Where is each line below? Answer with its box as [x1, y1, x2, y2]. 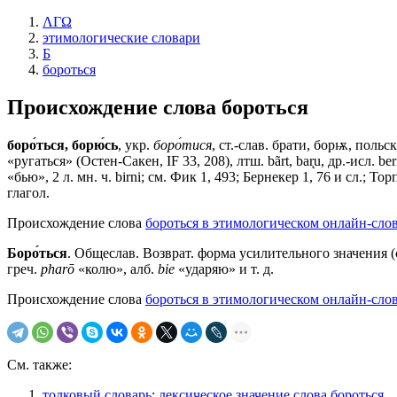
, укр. [118, 136, 153, 152]
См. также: [7, 356, 72, 372]
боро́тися [153, 136, 212, 152]
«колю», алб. [74, 261, 158, 276]
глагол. [7, 184, 50, 200]
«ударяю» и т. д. [175, 261, 274, 276]
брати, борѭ [272, 136, 348, 152]
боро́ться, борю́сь [7, 136, 118, 152]
